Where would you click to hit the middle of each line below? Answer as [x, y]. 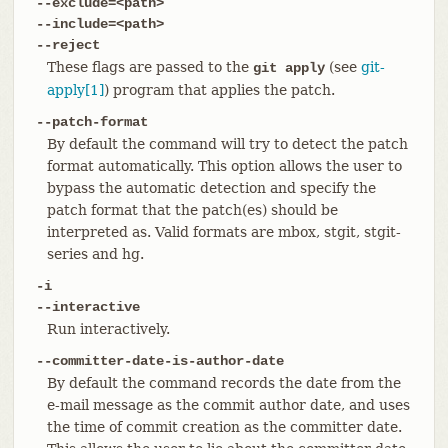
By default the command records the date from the [223, 382]
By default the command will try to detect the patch [227, 143]
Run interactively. [108, 328]
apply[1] [75, 89]
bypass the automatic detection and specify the [211, 187]
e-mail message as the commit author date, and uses [228, 404]
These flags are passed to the [149, 66]
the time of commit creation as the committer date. [224, 426]
